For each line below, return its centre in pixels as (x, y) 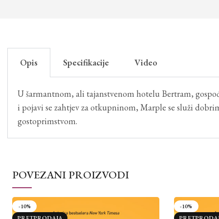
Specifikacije (86, 63)
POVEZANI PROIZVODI (71, 175)
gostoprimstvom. (47, 121)
